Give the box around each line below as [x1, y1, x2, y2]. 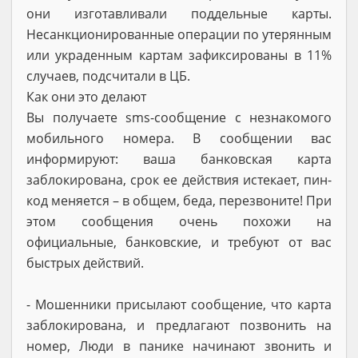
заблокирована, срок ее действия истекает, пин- [26, 170, 332, 189]
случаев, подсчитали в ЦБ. [26, 66, 190, 85]
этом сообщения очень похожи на [26, 212, 332, 230]
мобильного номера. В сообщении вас [26, 129, 332, 147]
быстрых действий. [26, 253, 144, 272]
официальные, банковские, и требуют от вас [26, 233, 332, 251]
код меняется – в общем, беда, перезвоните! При [26, 191, 332, 209]
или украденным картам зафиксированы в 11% [26, 46, 332, 64]
